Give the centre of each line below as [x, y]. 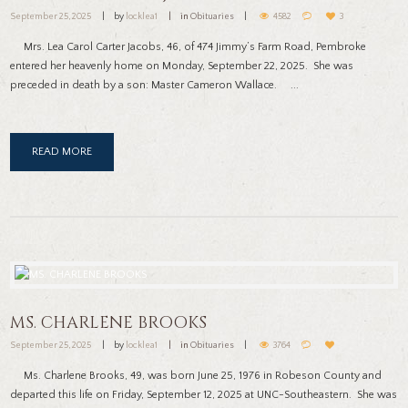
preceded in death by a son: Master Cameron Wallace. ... [155, 85]
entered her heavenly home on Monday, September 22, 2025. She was [182, 66]
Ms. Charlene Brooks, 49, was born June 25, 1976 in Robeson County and [196, 375]
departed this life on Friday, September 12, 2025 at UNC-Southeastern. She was [204, 394]
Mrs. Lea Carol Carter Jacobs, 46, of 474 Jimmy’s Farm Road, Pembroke [189, 46]
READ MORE [62, 151]
